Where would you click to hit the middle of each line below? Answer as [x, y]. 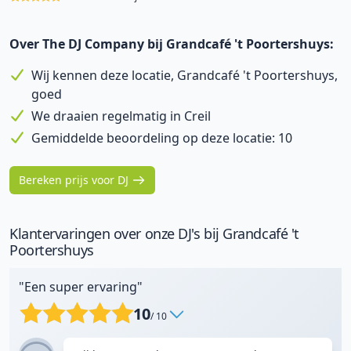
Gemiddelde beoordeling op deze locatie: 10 [162, 138]
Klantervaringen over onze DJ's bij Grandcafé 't [154, 233]
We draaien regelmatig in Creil [121, 116]
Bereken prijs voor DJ [74, 180]
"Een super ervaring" [81, 287]
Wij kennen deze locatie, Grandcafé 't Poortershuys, [185, 75]
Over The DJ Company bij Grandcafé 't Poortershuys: [172, 44]
